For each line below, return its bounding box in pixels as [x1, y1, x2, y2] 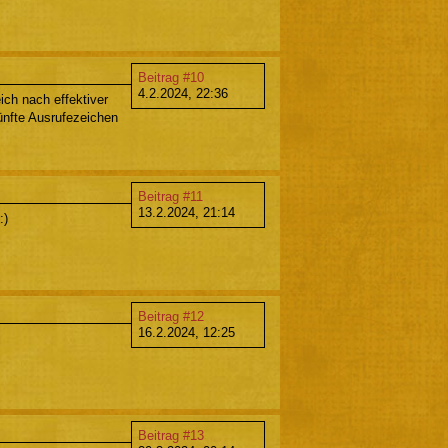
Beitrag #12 [138, 308, 204, 324]
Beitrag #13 [138, 428, 204, 444]
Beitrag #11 [138, 189, 203, 205]
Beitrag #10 [138, 69, 204, 85]
